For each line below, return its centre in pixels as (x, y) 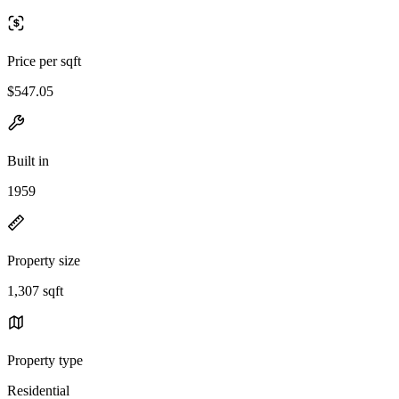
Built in (28, 160)
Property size (44, 260)
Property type (45, 360)
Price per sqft (44, 61)
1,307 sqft (35, 290)
